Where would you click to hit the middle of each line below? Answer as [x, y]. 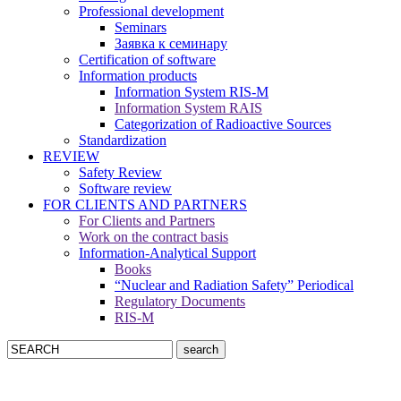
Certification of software [147, 60]
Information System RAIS [188, 108]
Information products [138, 76]
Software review [125, 189]
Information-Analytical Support [167, 253]
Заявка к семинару [171, 44]
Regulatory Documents [180, 302]
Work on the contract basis [154, 237]
